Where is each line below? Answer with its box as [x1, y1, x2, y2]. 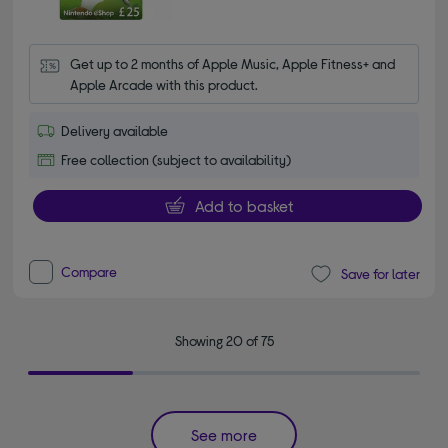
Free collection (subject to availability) [61, 151, 292, 169]
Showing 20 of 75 [174, 331, 274, 349]
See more [191, 424, 257, 444]
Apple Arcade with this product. [70, 76, 259, 94]
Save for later [340, 265, 420, 283]
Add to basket [194, 196, 293, 216]
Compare [61, 262, 118, 280]
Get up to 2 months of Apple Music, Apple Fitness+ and [70, 55, 396, 73]
